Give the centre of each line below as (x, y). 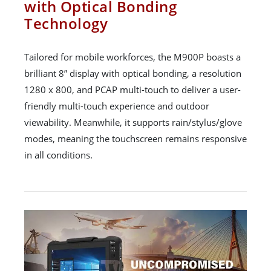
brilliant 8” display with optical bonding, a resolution (133, 73)
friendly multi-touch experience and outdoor (117, 106)
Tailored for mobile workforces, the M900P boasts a (132, 57)
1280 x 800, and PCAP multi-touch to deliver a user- (132, 90)
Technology (66, 24)
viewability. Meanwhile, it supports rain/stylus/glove (133, 122)
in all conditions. (58, 155)
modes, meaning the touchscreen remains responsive (135, 139)
